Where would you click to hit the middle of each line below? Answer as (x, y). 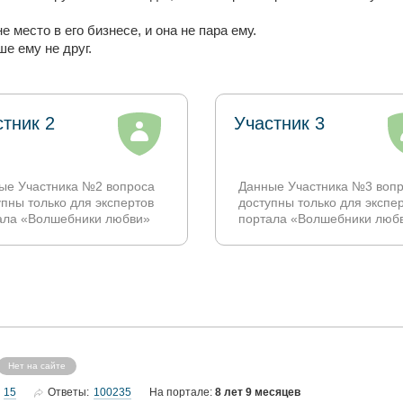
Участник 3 (279, 123)
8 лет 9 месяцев (258, 392)
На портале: (182, 392)
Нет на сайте (37, 365)
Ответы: (68, 392)
